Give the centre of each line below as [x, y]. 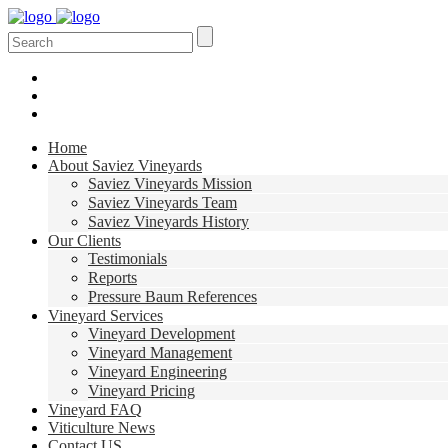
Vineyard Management [160, 352]
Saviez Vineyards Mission [170, 183]
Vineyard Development [161, 333]
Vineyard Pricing [141, 390]
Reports [112, 277]
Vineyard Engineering [157, 371]
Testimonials [127, 258]
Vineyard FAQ [95, 409]
